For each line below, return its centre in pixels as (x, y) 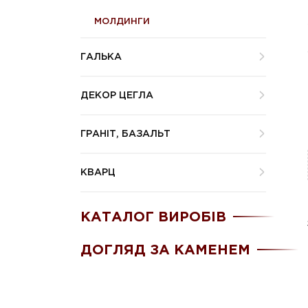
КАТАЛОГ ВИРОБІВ (153, 217)
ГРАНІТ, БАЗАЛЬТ (125, 134)
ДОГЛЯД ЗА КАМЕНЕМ (165, 250)
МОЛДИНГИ (122, 21)
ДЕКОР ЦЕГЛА (117, 95)
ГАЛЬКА (101, 57)
